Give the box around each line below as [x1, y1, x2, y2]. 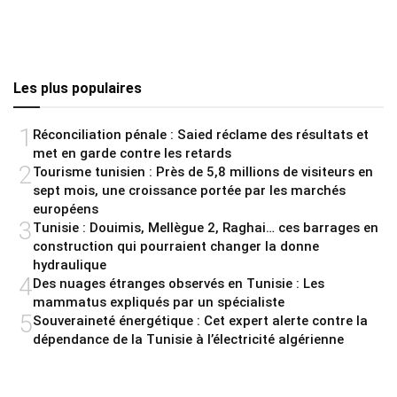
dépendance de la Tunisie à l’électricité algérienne [33, 331, 344, 347]
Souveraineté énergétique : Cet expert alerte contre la [33, 312, 368, 329]
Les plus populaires [13, 79, 142, 97]
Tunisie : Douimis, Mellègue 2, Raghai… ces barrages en [33, 219, 378, 236]
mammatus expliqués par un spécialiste [33, 293, 284, 310]
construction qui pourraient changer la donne [33, 237, 319, 254]
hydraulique [33, 256, 106, 273]
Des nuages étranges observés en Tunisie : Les [33, 275, 324, 292]
